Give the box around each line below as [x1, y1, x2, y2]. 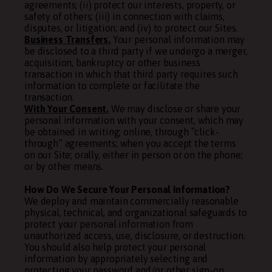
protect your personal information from [24, 219, 193, 229]
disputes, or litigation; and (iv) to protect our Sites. [24, 22, 238, 33]
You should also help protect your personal [24, 242, 206, 253]
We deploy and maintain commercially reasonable [24, 195, 239, 206]
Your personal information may [110, 34, 245, 45]
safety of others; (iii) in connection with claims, [24, 11, 225, 22]
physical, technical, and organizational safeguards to [24, 207, 247, 218]
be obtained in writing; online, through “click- [24, 126, 219, 137]
